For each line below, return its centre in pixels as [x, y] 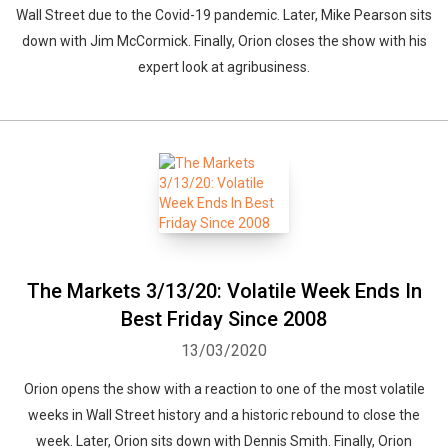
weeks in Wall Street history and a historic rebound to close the [224, 415]
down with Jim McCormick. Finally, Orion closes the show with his [224, 41]
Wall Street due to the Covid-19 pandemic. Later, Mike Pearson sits [224, 15]
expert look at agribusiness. [224, 67]
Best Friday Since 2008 [224, 319]
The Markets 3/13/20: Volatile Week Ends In [224, 291]
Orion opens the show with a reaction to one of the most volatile [224, 389]
